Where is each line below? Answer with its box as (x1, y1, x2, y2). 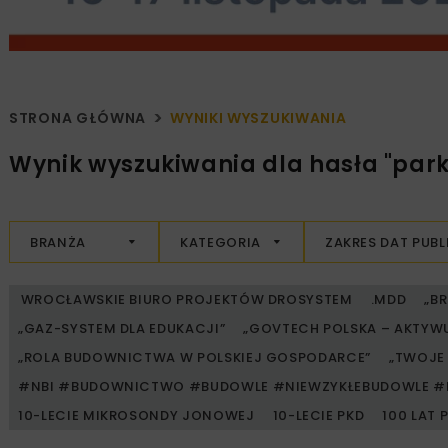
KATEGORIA (180, 232, 261, 252)
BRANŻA (30, 232, 86, 252)
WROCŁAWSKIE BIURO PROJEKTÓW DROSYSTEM (18, 290, 353, 310)
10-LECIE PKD (272, 406, 365, 426)
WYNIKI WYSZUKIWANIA (170, 108, 347, 129)
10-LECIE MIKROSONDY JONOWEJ (18, 406, 255, 426)
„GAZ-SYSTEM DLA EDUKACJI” (18, 319, 226, 339)
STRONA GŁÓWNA (9, 108, 147, 129)
